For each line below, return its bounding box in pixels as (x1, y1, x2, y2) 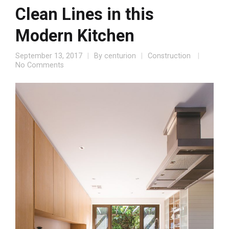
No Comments (15, 60, 64, 70)
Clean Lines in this (15, 4, 154, 24)
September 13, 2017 (15, 51, 82, 60)
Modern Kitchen (15, 26, 134, 45)
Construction (148, 51, 191, 60)
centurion (104, 51, 136, 60)
